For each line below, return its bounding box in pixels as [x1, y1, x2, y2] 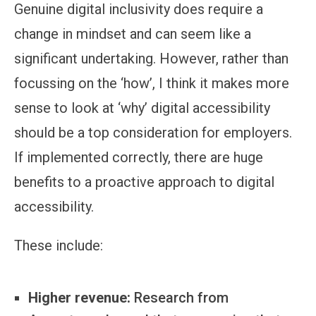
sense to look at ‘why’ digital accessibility [14, 99, 270, 116]
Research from [130, 288, 229, 306]
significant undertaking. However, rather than [14, 49, 288, 67]
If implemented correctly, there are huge [14, 148, 263, 166]
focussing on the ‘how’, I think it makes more [14, 74, 289, 92]
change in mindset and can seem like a [14, 25, 251, 42]
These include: [14, 236, 103, 254]
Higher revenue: [28, 288, 130, 306]
